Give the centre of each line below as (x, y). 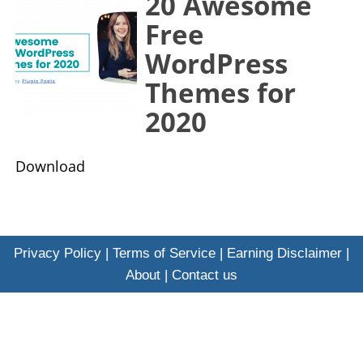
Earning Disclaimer (284, 253)
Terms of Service (164, 253)
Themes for (220, 93)
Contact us (205, 275)
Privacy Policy (58, 253)
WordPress (216, 64)
